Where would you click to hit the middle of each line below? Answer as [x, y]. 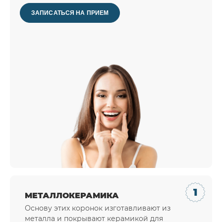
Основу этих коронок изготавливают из [98, 208]
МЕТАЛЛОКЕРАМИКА [72, 195]
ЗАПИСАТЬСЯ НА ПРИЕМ [70, 13]
